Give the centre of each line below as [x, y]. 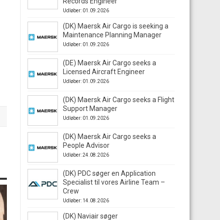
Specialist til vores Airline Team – [114, 182]
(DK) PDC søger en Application [109, 173]
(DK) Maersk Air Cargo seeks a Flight [119, 100]
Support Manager [90, 109]
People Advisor [86, 145]
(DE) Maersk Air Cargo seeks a [110, 63]
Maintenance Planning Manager [112, 35]
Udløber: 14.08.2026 [86, 201]
